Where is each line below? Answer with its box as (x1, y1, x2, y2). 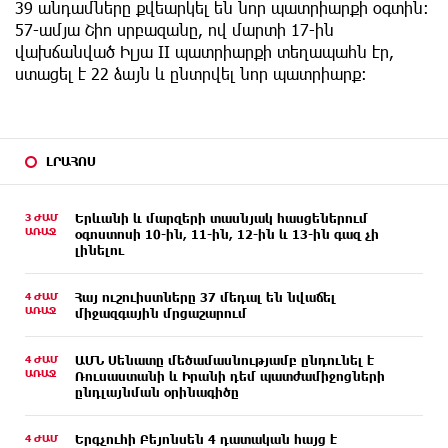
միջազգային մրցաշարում (75, 306, 247, 321)
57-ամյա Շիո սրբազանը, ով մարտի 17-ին (15, 20, 334, 40)
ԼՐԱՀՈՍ (46, 154, 96, 169)
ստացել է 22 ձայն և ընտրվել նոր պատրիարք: (15, 64, 367, 84)
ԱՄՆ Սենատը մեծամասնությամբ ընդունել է (75, 353, 374, 368)
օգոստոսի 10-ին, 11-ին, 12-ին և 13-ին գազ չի (75, 227, 379, 242)
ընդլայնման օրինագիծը (75, 385, 239, 400)
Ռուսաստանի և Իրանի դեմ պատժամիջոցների (75, 369, 385, 384)
